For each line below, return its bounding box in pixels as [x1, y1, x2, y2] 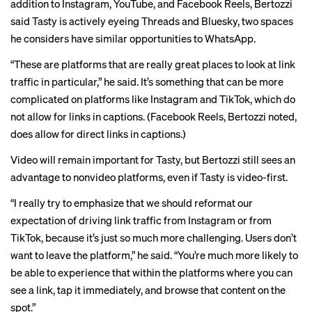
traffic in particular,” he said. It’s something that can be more [10, 75, 283, 88]
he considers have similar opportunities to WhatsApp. [10, 31, 256, 45]
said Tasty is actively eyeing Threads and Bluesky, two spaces [10, 14, 293, 28]
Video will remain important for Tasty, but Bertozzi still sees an [10, 153, 295, 166]
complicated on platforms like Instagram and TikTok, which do [10, 92, 295, 106]
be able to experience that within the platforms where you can [10, 265, 292, 279]
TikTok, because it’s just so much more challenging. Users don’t [10, 231, 297, 244]
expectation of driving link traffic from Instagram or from [10, 213, 272, 227]
